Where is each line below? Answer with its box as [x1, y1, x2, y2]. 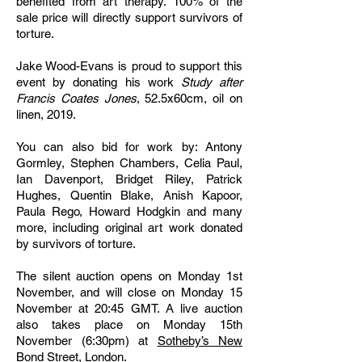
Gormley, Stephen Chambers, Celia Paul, [16, 156, 242, 170]
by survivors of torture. [16, 237, 136, 250]
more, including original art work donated [16, 221, 242, 234]
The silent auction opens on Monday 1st [16, 269, 242, 283]
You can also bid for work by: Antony [16, 140, 242, 154]
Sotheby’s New [157, 334, 242, 347]
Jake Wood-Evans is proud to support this [16, 59, 242, 73]
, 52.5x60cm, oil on [136, 91, 243, 105]
